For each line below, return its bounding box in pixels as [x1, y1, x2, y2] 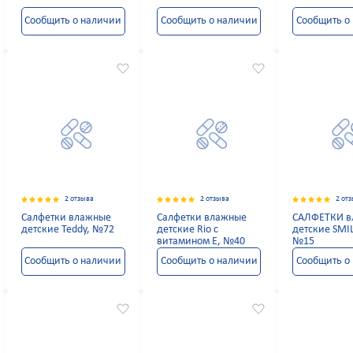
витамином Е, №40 [156, 236, 245, 248]
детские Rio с [156, 224, 218, 236]
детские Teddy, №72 [20, 224, 114, 236]
